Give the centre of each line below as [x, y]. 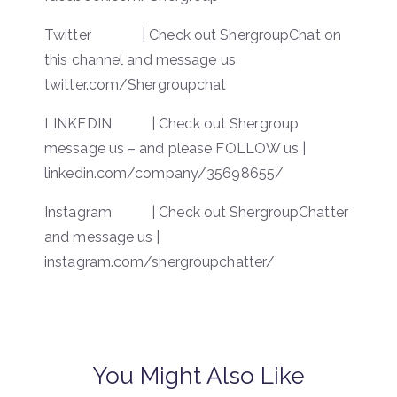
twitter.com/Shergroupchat [136, 84]
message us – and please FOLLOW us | [175, 148]
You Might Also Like [198, 375]
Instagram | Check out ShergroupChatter [196, 212]
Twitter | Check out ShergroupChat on [193, 35]
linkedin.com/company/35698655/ [164, 173]
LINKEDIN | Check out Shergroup [172, 123]
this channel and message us [140, 59]
